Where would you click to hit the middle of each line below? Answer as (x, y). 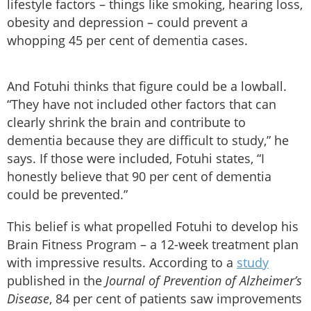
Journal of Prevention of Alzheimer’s (204, 280)
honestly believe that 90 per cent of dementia (139, 176)
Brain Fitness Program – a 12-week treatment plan (153, 244)
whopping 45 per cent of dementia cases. (127, 40)
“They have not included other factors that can (142, 104)
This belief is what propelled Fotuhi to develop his (153, 226)
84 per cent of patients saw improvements (179, 298)
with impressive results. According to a (122, 262)
